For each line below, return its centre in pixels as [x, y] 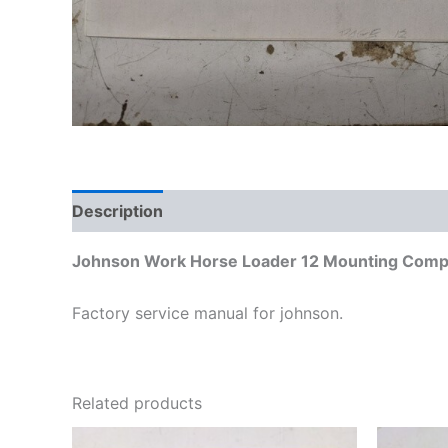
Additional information [271, 211]
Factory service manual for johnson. [207, 312]
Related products [137, 402]
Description [117, 211]
